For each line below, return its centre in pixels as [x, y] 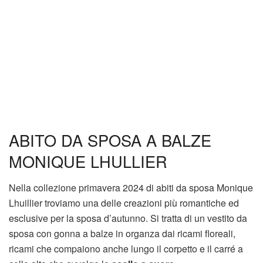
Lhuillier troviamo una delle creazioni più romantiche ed [124, 203]
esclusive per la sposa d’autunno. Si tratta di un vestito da [128, 218]
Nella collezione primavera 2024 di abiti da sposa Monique [131, 187]
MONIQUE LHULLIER [88, 161]
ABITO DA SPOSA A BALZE [110, 140]
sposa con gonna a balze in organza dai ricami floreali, [122, 233]
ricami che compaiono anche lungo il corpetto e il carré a [126, 248]
